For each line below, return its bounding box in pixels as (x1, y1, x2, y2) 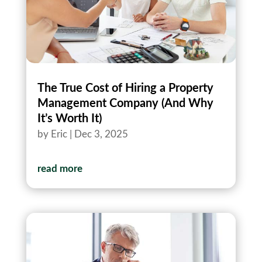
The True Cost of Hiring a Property (37, 82, 213, 95)
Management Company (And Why (37, 98, 213, 110)
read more (37, 164, 82, 174)
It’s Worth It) (37, 113, 102, 125)
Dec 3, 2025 (74, 129, 128, 140)
